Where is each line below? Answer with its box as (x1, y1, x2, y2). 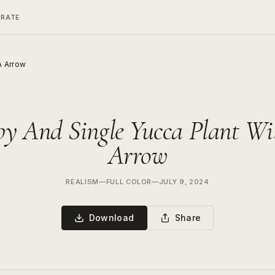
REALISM (66, 177, 99, 186)
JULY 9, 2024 (158, 177, 209, 186)
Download (88, 212, 134, 223)
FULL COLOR (106, 177, 152, 186)
